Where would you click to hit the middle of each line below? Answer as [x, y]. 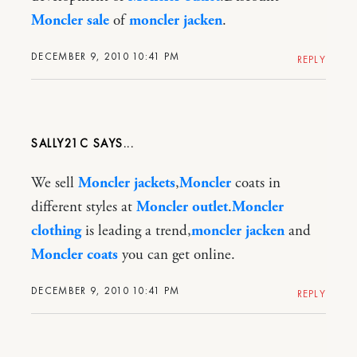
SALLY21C [60, 143]
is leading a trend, [136, 231]
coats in [256, 183]
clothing [56, 231]
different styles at [84, 207]
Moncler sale [70, 20]
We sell [55, 183]
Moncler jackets [127, 183]
